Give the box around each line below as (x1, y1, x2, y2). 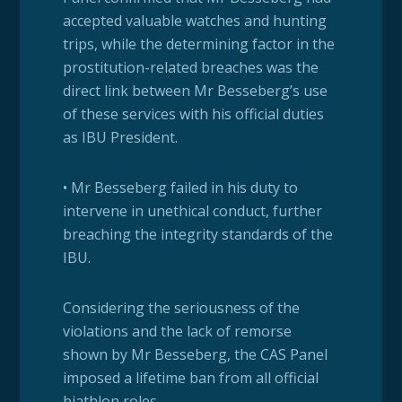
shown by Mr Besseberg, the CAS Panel (62, 345, 328, 365)
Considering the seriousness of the (62, 298, 300, 319)
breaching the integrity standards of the (62, 224, 333, 245)
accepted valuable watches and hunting (62, 11, 327, 31)
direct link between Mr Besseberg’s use (62, 81, 328, 101)
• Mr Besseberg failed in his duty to (62, 178, 298, 198)
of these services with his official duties (62, 104, 324, 125)
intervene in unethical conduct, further (62, 201, 322, 222)
